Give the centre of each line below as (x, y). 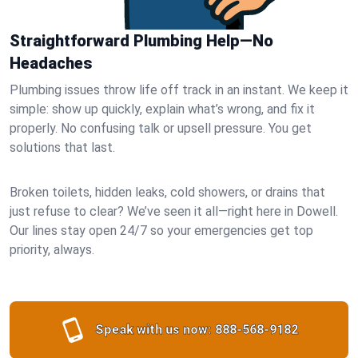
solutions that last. (62, 147)
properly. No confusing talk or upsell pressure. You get (161, 128)
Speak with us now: (153, 330)
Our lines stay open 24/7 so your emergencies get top (161, 231)
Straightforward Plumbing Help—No (141, 41)
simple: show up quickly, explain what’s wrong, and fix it (162, 109)
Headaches (51, 63)
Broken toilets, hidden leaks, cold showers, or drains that (167, 192)
